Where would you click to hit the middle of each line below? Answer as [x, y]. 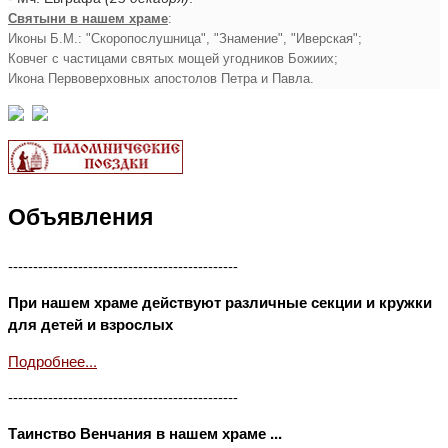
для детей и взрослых [90, 323]
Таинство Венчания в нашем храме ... [145, 432]
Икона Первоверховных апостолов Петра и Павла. [161, 78]
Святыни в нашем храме [88, 18]
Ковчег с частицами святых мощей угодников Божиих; [173, 58]
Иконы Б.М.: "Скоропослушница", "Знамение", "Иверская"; [185, 38]
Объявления [80, 216]
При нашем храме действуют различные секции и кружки [220, 301]
